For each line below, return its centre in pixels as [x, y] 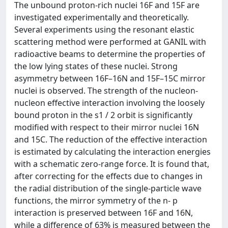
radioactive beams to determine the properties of [110, 54]
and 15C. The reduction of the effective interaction [111, 139]
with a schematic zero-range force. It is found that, [112, 164]
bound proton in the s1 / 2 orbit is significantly [103, 115]
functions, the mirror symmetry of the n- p [96, 201]
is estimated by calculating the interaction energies [112, 152]
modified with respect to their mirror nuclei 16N [107, 127]
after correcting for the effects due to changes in [108, 176]
